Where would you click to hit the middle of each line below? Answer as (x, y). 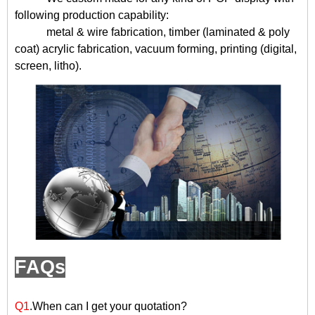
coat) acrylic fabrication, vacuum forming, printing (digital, (156, 49)
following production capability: (92, 15)
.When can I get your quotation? (108, 306)
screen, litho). (48, 66)
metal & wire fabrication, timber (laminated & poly (168, 32)
